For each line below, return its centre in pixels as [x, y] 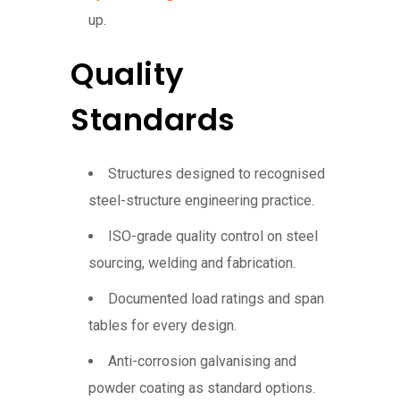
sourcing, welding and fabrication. [192, 263]
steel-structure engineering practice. [201, 201]
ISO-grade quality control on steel [213, 237]
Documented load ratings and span [216, 299]
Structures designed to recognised [217, 174]
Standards [153, 120]
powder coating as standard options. [202, 388]
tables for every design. [162, 326]
